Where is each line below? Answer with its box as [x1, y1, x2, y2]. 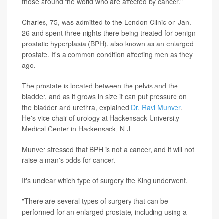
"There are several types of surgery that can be [22, 196, 168, 206]
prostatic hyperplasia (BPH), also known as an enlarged [22, 39, 194, 48]
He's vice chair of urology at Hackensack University [22, 113, 179, 123]
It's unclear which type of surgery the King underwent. [22, 175, 188, 185]
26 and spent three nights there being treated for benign [22, 28, 196, 38]
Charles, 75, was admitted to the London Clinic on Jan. [22, 17, 191, 27]
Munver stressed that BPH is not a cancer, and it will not [22, 144, 194, 154]
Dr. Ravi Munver [131, 102, 180, 112]
